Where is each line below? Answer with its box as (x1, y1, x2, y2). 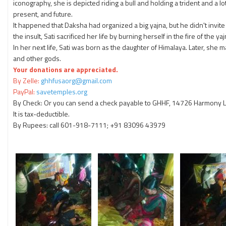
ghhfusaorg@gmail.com (41, 75, 112, 86)
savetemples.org (36, 86, 87, 97)
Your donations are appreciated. (13, 64, 118, 75)
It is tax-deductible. (13, 108, 70, 119)
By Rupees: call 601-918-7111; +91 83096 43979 (13, 120, 165, 130)
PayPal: (13, 86, 35, 97)
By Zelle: (13, 75, 41, 86)
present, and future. (13, 9, 73, 19)
